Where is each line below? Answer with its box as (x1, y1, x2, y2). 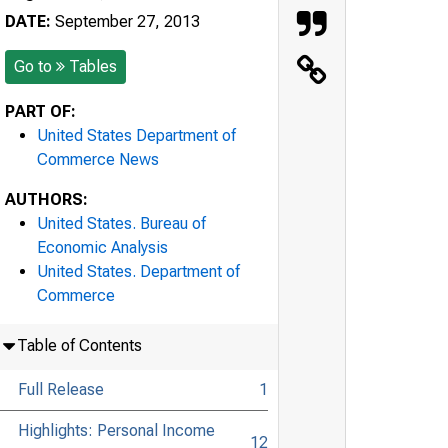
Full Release (17, 379, 104, 399)
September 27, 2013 (51, 11, 200, 31)
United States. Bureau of (37, 213, 206, 233)
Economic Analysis (37, 237, 168, 257)
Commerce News (37, 149, 159, 169)
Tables (69, 56, 117, 76)
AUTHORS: (5, 189, 88, 209)
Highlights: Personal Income (17, 420, 215, 440)
